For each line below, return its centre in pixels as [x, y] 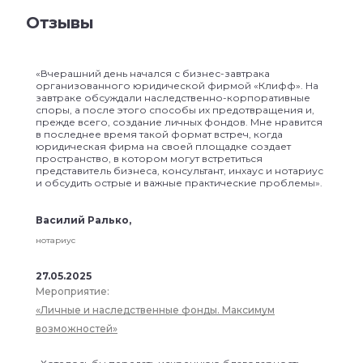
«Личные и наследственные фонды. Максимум [155, 310]
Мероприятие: [74, 292]
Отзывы [60, 23]
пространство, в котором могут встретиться [149, 159]
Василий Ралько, [83, 220]
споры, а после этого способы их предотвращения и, [175, 110]
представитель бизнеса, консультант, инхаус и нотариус [179, 171]
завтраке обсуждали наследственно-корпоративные [173, 98]
